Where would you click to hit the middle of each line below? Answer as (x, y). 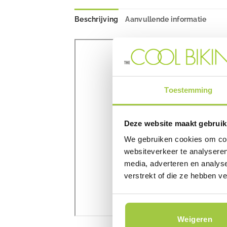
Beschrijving (97, 20)
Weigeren (195, 219)
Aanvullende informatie (166, 20)
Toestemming (188, 90)
